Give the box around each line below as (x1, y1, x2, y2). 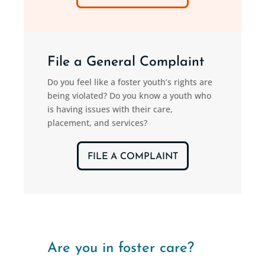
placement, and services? (47, 117, 147, 128)
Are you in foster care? (47, 241, 194, 256)
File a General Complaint (47, 56, 204, 69)
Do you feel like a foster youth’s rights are (47, 76, 212, 88)
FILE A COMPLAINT (87, 152, 178, 161)
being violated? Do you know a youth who (47, 90, 211, 101)
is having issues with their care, (47, 104, 173, 115)
